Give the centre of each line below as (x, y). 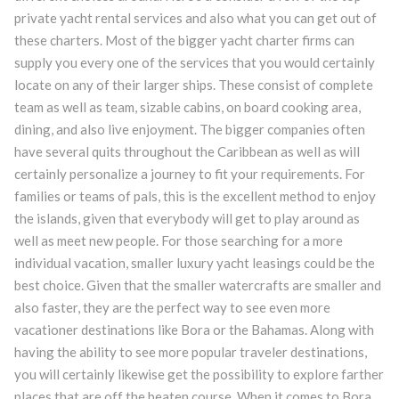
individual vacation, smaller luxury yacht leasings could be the (194, 262)
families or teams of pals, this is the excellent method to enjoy (195, 195)
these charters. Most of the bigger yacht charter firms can (184, 40)
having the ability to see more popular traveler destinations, (190, 351)
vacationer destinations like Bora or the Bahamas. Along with (194, 329)
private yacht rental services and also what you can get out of (195, 17)
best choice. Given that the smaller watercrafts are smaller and (197, 285)
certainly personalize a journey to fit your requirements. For (189, 173)
